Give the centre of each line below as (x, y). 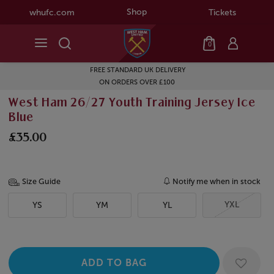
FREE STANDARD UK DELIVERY (80, 70)
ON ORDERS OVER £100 (80, 83)
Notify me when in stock (217, 182)
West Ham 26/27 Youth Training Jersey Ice (132, 104)
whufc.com (52, 12)
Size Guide (41, 182)
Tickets (222, 12)
